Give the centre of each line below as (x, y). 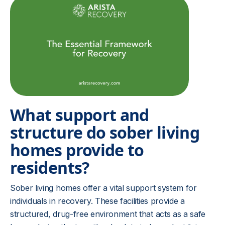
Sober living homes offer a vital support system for (103, 188)
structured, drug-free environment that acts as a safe (108, 214)
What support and (80, 115)
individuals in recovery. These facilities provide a (97, 201)
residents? (50, 167)
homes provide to (77, 150)
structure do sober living (105, 132)
